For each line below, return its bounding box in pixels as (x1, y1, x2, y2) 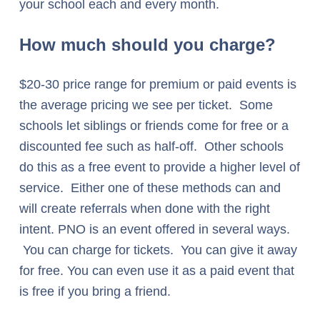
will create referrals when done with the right (19, 201, 270, 216)
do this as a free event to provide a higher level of (19, 160, 300, 174)
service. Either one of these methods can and (19, 181, 281, 195)
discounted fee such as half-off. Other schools (19, 139, 284, 154)
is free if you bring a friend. (19, 284, 171, 299)
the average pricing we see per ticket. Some (19, 98, 273, 112)
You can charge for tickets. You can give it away (19, 243, 297, 257)
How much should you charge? (19, 35, 276, 54)
